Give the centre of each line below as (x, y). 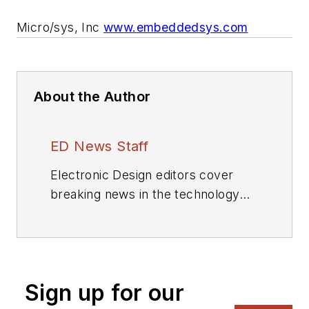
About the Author (92, 96)
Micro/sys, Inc (60, 27)
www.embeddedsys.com (176, 27)
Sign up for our (104, 292)
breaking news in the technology (145, 194)
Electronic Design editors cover (142, 175)
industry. (76, 213)
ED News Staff (100, 146)
